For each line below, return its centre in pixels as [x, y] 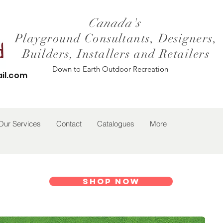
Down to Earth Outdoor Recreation [110, 69]
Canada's [116, 23]
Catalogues [116, 124]
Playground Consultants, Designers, [116, 38]
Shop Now [111, 181]
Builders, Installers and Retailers [116, 54]
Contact [69, 124]
